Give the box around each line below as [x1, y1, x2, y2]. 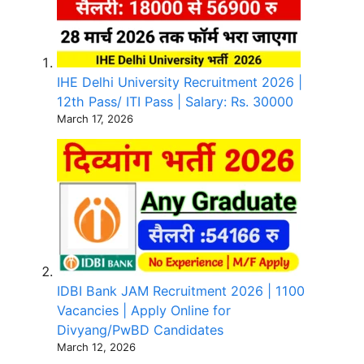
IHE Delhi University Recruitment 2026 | [57, 73, 302, 90]
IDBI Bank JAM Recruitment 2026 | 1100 [57, 282, 305, 299]
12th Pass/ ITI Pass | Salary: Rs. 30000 [57, 93, 293, 110]
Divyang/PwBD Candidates [57, 321, 223, 338]
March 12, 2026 [57, 340, 136, 353]
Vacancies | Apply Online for [57, 301, 231, 318]
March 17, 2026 [57, 111, 133, 125]
